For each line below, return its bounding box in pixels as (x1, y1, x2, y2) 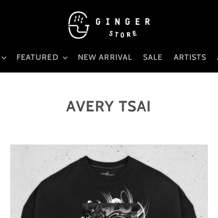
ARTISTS (173, 52, 207, 62)
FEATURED (16, 52, 61, 62)
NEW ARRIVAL (77, 52, 133, 62)
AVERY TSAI (66, 97, 152, 115)
